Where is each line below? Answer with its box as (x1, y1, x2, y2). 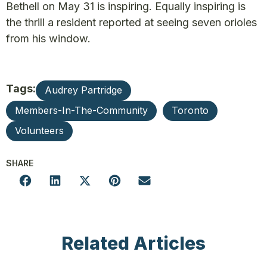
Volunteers (15, 124, 64, 136)
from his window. (6, 32, 91, 45)
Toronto (172, 104, 209, 116)
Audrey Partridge (45, 83, 122, 96)
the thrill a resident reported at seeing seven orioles (6, 15, 257, 29)
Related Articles (61, 232, 206, 254)
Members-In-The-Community (15, 104, 148, 116)
